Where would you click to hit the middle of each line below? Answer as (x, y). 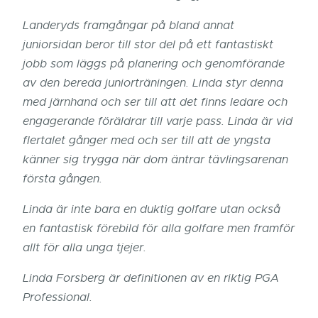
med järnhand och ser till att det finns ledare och (155, 103)
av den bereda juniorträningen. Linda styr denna (153, 83)
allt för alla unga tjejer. (84, 248)
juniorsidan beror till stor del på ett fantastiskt (148, 45)
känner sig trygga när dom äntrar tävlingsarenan (155, 160)
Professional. (57, 298)
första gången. (62, 179)
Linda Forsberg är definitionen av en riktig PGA (151, 279)
